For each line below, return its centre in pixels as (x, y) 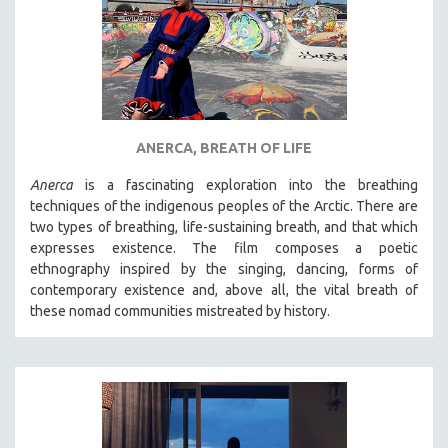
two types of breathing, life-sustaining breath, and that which (224, 226)
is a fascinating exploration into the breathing (245, 184)
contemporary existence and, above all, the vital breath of (224, 289)
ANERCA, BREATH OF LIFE (224, 147)
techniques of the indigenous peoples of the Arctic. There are (224, 205)
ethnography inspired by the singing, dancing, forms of (224, 268)
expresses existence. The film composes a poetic (224, 247)
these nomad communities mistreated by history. (181, 310)
